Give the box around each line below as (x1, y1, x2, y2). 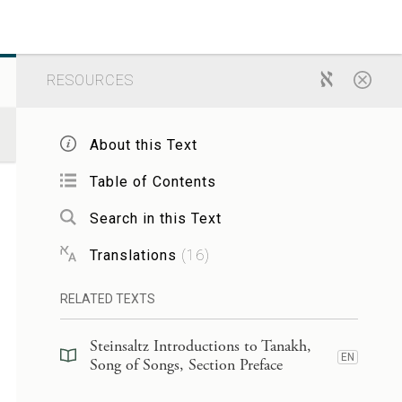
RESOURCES (46, 72, 134, 89)
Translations (89, 246, 177, 264)
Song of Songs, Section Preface (89, 354, 283, 375)
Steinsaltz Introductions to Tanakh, (89, 336, 311, 356)
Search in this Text (89, 209, 222, 227)
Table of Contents (89, 172, 216, 190)
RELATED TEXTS (59, 292, 155, 306)
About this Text (89, 135, 197, 153)
